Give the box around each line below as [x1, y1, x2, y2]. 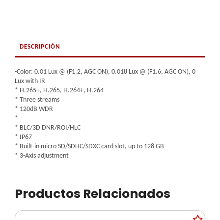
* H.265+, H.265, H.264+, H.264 [15, 86, 104, 94]
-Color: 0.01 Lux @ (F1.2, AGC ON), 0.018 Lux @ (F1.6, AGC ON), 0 [15, 68, 195, 76]
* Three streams [15, 96, 59, 104]
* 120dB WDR [15, 105, 53, 113]
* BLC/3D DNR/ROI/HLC [15, 124, 81, 132]
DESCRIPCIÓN [20, 43, 60, 50]
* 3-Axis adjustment [15, 152, 69, 160]
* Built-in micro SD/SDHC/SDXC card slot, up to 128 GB [15, 142, 164, 150]
